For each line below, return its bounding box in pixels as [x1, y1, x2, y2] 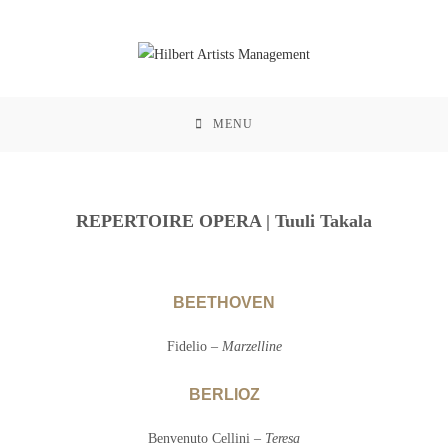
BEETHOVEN [173, 294, 275, 312]
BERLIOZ [188, 386, 260, 404]
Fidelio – [166, 339, 222, 355]
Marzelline [221, 339, 282, 355]
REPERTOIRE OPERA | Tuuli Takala [76, 211, 372, 232]
